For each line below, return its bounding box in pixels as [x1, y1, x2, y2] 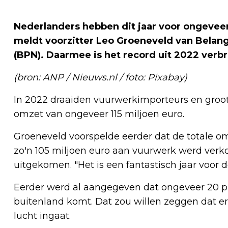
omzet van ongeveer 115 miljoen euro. [14, 108, 184, 120]
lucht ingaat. [14, 210, 71, 221]
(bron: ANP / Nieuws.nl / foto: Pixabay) [14, 71, 187, 83]
